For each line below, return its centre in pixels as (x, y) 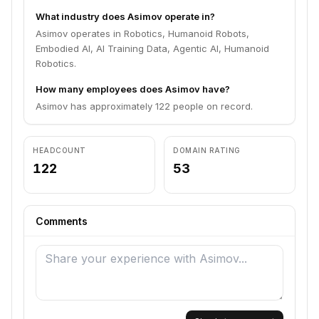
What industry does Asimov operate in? (125, 16)
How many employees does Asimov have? (133, 89)
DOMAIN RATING (207, 150)
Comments (62, 221)
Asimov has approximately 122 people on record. (144, 106)
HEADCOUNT (59, 150)
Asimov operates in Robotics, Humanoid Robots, (142, 33)
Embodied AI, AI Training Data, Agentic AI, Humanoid (152, 48)
